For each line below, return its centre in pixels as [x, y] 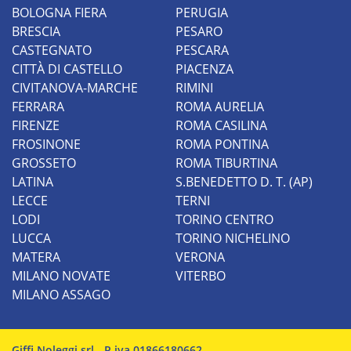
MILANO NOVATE [61, 276]
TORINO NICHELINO [233, 239]
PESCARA [202, 51]
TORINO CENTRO [224, 220]
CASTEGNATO [52, 51]
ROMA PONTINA [222, 145]
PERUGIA [202, 13]
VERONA [200, 257]
